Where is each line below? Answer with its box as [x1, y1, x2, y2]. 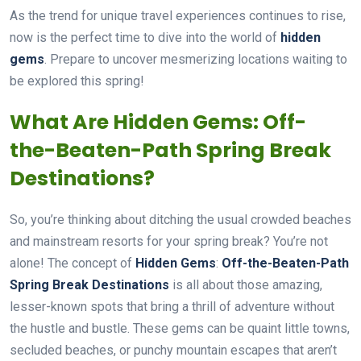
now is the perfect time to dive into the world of [10, 30, 280, 45]
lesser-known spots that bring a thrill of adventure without [10, 299, 334, 314]
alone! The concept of [10, 255, 135, 271]
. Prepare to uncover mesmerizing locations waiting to [44, 52, 347, 67]
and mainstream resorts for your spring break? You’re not [10, 234, 328, 249]
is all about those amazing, [169, 277, 322, 293]
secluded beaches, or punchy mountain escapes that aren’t [10, 342, 337, 358]
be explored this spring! [10, 73, 144, 89]
